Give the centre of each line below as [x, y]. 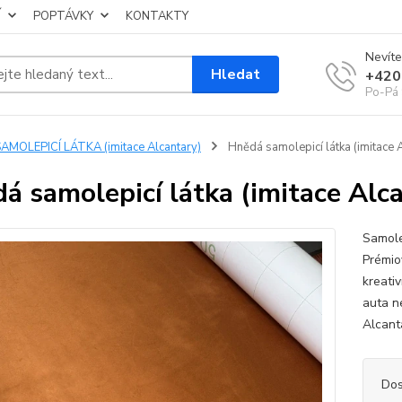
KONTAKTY [157, 16]
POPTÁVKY [63, 16]
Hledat [236, 74]
